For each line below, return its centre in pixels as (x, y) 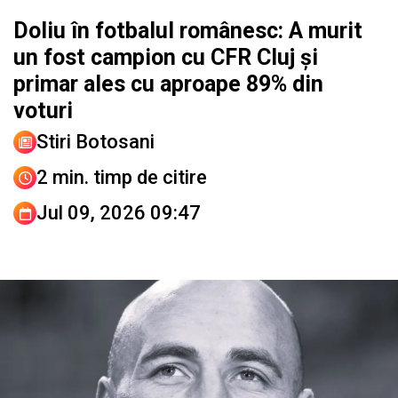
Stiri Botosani (96, 142)
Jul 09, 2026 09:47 (119, 213)
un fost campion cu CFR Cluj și (166, 58)
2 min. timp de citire (122, 178)
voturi (43, 111)
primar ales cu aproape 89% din (168, 84)
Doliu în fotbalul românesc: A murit (188, 31)
